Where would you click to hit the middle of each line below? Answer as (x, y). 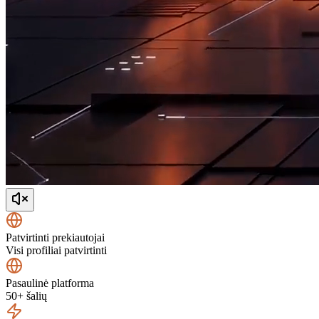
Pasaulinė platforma (50, 283)
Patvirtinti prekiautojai (55, 237)
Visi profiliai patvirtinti (56, 250)
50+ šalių (26, 296)
